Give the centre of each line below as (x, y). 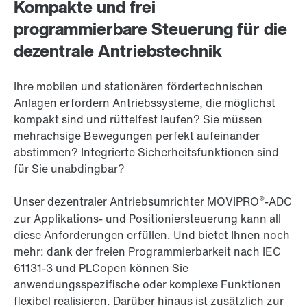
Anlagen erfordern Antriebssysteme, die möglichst (145, 103)
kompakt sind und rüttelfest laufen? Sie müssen (138, 120)
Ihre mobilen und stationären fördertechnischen (138, 87)
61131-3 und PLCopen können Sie (101, 268)
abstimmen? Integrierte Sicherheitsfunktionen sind (146, 152)
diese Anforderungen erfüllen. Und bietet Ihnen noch (152, 235)
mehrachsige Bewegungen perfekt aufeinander (137, 136)
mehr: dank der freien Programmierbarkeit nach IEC (147, 252)
